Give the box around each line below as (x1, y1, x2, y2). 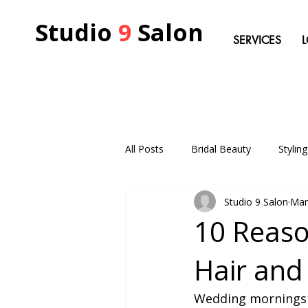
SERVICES (232, 33, 281, 47)
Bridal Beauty (191, 142, 251, 155)
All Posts (125, 142, 164, 155)
